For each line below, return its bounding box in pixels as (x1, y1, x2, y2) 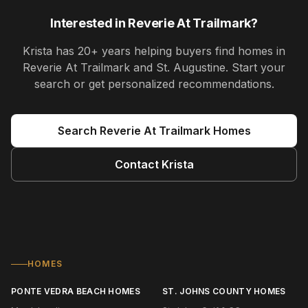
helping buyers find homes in (131, 44, 285, 58)
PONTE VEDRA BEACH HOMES (11, 286, 140, 296)
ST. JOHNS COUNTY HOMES (162, 286, 286, 296)
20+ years (78, 44, 131, 58)
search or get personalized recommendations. (34, 77, 274, 91)
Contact (114, 157, 162, 171)
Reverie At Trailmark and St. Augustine (23, 60, 225, 74)
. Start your (225, 60, 285, 74)
